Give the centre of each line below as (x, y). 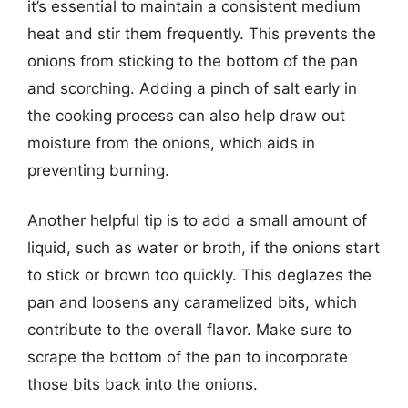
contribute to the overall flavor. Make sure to (189, 330)
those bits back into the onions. (143, 384)
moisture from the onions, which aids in (171, 143)
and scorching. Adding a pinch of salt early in (192, 88)
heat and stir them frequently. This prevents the (202, 33)
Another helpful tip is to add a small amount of (197, 220)
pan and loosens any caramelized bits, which (192, 302)
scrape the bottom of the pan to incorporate (188, 357)
